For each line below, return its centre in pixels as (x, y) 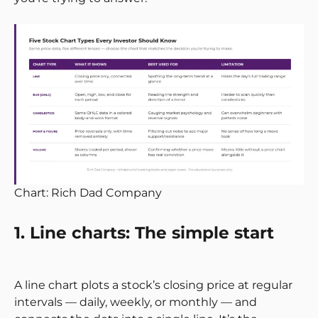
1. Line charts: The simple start (144, 232)
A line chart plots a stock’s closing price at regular (153, 285)
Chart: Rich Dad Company (88, 192)
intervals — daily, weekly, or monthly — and (136, 302)
